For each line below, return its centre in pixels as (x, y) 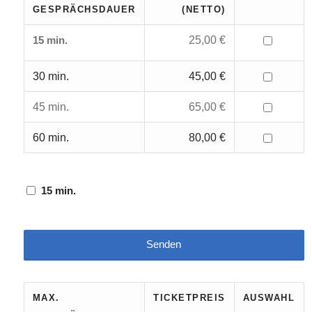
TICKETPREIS (189, 298)
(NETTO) (204, 9)
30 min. (50, 76)
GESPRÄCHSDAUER (84, 9)
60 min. (50, 138)
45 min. (50, 107)
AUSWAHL (269, 298)
